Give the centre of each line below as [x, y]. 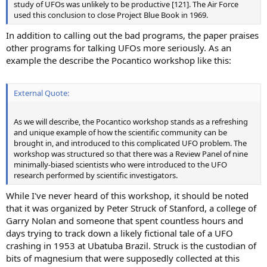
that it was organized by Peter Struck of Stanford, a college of [131, 208]
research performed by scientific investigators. [96, 176]
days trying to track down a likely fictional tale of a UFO [119, 233]
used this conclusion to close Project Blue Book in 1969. [111, 15]
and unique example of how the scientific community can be [120, 133]
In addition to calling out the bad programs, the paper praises [132, 35]
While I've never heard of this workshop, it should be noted [127, 195]
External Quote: [41, 93]
